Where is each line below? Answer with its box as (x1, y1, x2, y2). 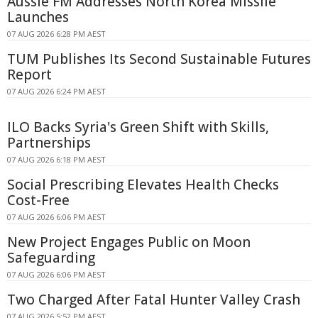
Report (7, 65, 52, 84)
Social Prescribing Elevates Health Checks (7, 175, 279, 194)
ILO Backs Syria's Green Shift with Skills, (7, 118, 269, 136)
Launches (7, 8, 69, 26)
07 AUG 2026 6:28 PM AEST (7, 28, 106, 39)
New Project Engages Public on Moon (7, 233, 251, 251)
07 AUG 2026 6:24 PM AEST (7, 86, 106, 97)
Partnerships (7, 133, 91, 152)
